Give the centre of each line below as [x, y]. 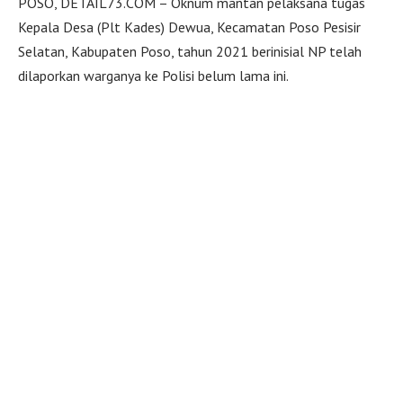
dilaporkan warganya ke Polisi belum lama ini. [153, 76]
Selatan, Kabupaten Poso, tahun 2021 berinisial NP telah [190, 52]
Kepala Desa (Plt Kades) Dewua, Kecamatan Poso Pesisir [189, 27]
